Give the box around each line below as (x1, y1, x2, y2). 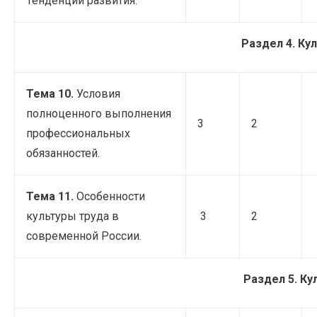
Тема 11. (26, 189, 76, 203)
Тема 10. (26, 86, 76, 100)
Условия (76, 86, 120, 100)
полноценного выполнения (26, 106, 171, 120)
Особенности (76, 189, 145, 203)
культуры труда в (26, 209, 119, 223)
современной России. (26, 229, 142, 243)
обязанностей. (26, 146, 100, 160)
